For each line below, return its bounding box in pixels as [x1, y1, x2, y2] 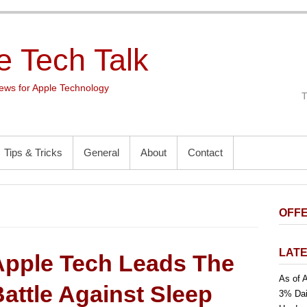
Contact [188, 147, 223, 158]
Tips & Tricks [4, 147, 62, 158]
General [84, 147, 119, 158]
